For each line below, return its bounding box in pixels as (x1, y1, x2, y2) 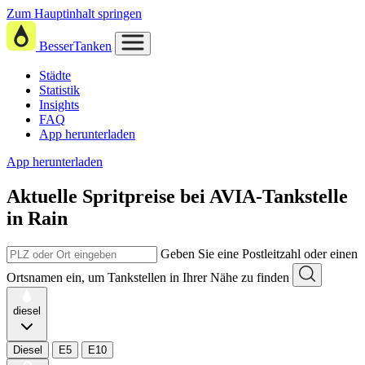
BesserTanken (39, 39, 112, 53)
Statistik (39, 83, 80, 97)
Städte (39, 68, 71, 82)
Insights (39, 98, 79, 112)
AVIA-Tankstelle (209, 185, 348, 207)
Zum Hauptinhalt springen (7, 7, 142, 20)
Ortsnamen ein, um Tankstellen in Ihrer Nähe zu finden (7, 270, 289, 284)
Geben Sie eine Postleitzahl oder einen (161, 246, 358, 261)
